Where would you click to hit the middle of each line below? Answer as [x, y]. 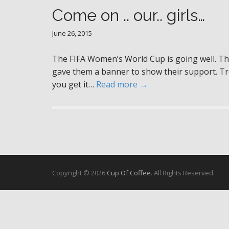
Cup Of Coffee [129, 173]
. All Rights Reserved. [183, 173]
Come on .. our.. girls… [129, 15]
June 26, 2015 [72, 33]
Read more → [122, 84]
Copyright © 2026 [79, 173]
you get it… [74, 84]
